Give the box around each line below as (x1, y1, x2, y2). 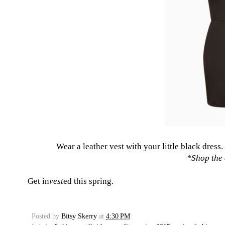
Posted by (32, 212, 61, 220)
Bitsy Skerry (61, 212, 97, 220)
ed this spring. (63, 176, 114, 186)
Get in (28, 176, 49, 186)
